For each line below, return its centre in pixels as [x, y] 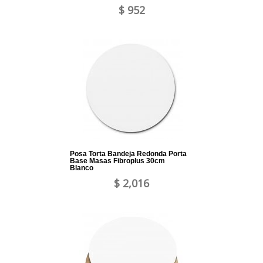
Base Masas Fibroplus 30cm [117, 161]
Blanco [82, 168]
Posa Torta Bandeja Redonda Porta [128, 154]
